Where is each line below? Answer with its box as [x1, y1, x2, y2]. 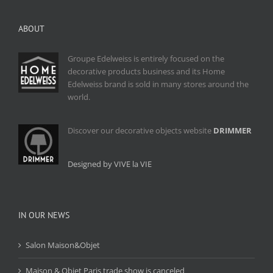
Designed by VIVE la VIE [68, 158, 152, 170]
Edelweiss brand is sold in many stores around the [68, 79, 249, 90]
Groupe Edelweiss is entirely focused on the [68, 53, 224, 65]
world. [68, 91, 90, 103]
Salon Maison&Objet [26, 239, 100, 251]
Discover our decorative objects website [68, 125, 213, 136]
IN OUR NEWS [18, 210, 69, 221]
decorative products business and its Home [68, 66, 225, 77]
